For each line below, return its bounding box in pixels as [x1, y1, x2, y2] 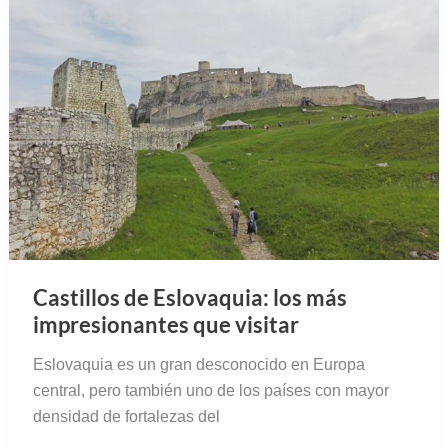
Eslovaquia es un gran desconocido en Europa [32, 355, 365, 373]
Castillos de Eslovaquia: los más [32, 283, 347, 311]
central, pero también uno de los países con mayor [32, 381, 389, 399]
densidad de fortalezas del [32, 407, 220, 425]
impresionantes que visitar [32, 310, 299, 338]
